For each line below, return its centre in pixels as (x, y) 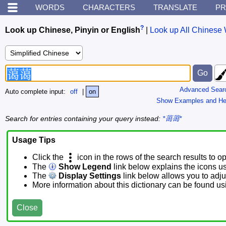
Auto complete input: (36, 92)
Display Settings (89, 176)
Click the (49, 157)
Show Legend (84, 167)
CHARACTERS (109, 7)
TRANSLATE (175, 7)
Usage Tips (34, 140)
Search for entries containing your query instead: (84, 118)
